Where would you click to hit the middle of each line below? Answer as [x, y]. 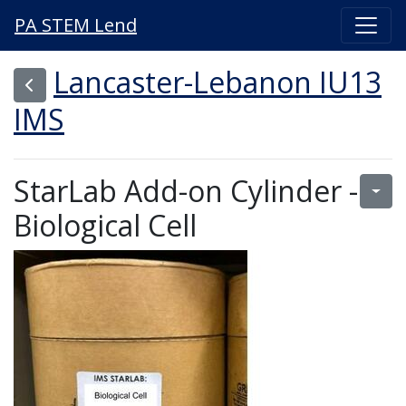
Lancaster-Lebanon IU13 [217, 82]
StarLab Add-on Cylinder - [186, 191]
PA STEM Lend [76, 25]
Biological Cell [105, 226]
